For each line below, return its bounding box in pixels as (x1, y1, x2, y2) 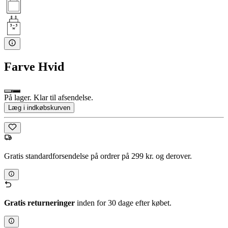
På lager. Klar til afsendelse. (4, 93, 93, 102)
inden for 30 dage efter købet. (75, 198, 172, 208)
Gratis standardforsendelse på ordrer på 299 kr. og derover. (4, 152, 192, 161)
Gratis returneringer (4, 198, 75, 208)
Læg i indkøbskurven (8, 103, 70, 111)
